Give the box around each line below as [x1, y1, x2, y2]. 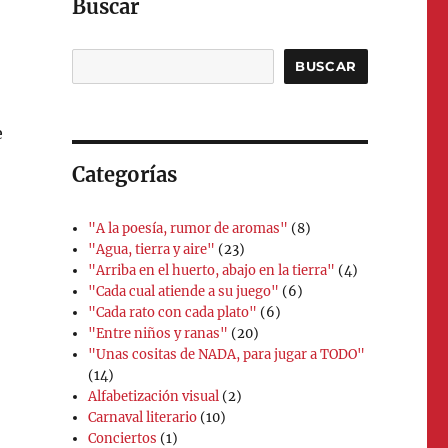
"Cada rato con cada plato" [88, 303, 258, 321]
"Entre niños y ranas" [88, 324, 229, 342]
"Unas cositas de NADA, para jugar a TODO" [88, 345, 366, 363]
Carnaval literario [88, 408, 198, 426]
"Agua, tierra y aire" [88, 240, 216, 258]
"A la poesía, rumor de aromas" [88, 219, 289, 237]
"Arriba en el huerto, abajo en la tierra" [88, 261, 336, 279]
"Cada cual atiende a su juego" [88, 282, 280, 300]
